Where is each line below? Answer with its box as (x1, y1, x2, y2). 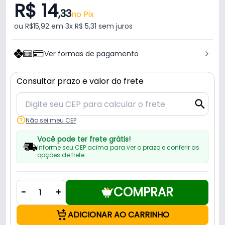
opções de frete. (37, 151, 86, 160)
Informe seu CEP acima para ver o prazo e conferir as (37, 143, 199, 152)
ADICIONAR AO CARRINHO (68, 209, 169, 221)
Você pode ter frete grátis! (37, 134, 131, 145)
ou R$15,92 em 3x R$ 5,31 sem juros (14, 21, 133, 32)
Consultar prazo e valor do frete (17, 75, 144, 87)
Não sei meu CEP (26, 116, 76, 125)
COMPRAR (113, 184, 173, 201)
